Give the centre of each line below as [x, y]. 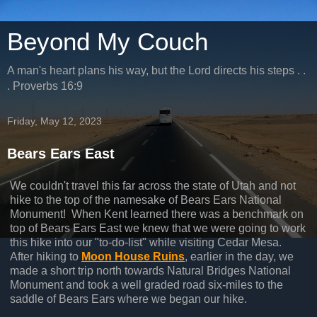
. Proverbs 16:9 [45, 86]
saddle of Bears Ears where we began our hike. [128, 299]
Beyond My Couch [108, 42]
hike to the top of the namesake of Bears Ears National [146, 200]
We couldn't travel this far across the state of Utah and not [153, 185]
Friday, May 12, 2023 [54, 121]
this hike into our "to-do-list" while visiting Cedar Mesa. [147, 242]
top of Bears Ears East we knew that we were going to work [158, 228]
